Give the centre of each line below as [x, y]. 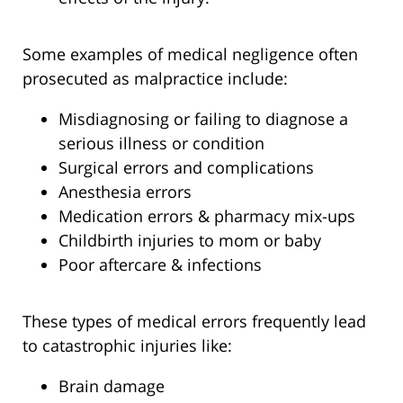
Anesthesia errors [125, 192]
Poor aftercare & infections [160, 265]
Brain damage [112, 386]
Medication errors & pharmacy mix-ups [207, 216]
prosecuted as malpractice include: [155, 79]
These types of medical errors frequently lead [194, 322]
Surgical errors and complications [186, 168]
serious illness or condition [161, 143]
